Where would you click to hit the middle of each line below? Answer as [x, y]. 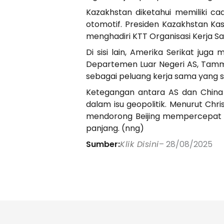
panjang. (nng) [115, 128]
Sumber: [103, 144]
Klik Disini [139, 144]
